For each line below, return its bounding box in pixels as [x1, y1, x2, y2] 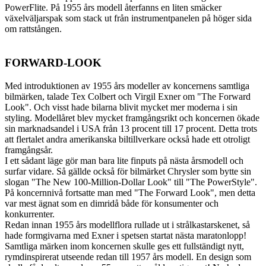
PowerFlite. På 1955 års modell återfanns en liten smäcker [5, 2, 221, 13]
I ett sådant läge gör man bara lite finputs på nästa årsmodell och [5, 155, 243, 166]
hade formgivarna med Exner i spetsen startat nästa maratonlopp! [5, 230, 246, 240]
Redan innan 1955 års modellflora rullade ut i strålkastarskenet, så [5, 219, 250, 230]
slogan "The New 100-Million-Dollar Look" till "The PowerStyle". [5, 176, 257, 187]
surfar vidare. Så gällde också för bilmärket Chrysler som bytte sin [5, 166, 251, 176]
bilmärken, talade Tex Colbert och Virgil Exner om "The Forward [5, 91, 251, 102]
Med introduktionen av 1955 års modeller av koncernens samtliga [5, 80, 249, 91]
